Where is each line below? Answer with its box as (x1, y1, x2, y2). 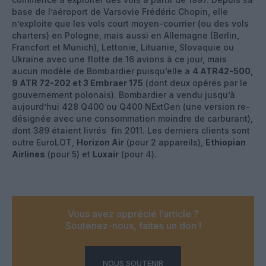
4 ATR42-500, (192, 65, 254, 76)
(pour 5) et (45, 148, 93, 159)
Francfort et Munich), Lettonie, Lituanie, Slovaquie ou (12, 42, 234, 52)
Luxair (93, 148, 119, 159)
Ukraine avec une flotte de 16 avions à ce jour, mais (12, 53, 227, 64)
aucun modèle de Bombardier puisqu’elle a (12, 65, 192, 76)
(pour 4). (119, 148, 157, 159)
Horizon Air (77, 137, 124, 147)
